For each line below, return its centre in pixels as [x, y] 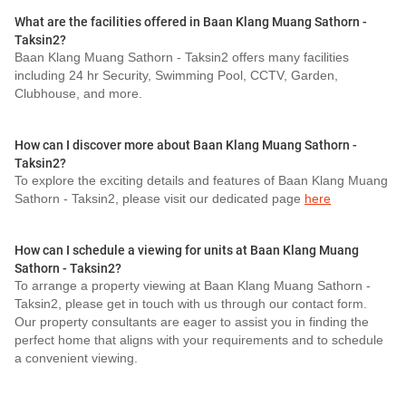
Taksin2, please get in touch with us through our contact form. [191, 304]
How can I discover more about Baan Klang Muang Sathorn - [186, 145]
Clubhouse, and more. [78, 94]
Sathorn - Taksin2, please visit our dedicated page [159, 199]
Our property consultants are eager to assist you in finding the [192, 322]
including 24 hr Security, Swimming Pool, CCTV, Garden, [176, 76]
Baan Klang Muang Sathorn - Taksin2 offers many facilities [182, 58]
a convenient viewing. [76, 358]
